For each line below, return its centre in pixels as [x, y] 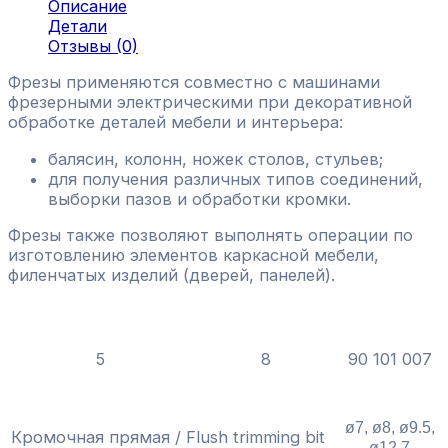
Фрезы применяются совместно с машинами [194, 82]
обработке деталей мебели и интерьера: [175, 122]
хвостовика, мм [265, 334]
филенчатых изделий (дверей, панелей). [171, 275]
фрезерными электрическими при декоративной [210, 102]
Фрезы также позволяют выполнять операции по [210, 235]
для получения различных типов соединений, [235, 178]
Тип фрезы [174, 392]
